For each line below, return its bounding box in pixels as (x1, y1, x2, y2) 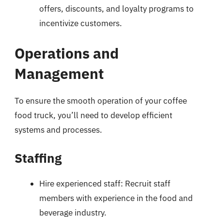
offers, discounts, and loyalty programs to (39, 3, 194, 14)
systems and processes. (15, 124, 102, 135)
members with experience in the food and (39, 193, 193, 203)
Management (15, 63, 104, 83)
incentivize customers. (39, 18, 122, 29)
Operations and (15, 43, 119, 62)
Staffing (15, 150, 62, 166)
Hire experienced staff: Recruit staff (39, 178, 170, 189)
